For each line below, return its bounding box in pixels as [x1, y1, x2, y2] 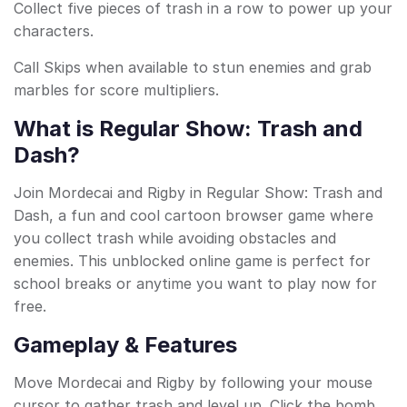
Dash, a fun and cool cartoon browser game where [14, 206, 373, 225]
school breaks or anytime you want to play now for [14, 274, 377, 293]
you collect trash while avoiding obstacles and [14, 229, 336, 248]
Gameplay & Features [14, 332, 237, 359]
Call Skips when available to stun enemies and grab [14, 58, 372, 77]
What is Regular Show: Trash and [14, 115, 362, 143]
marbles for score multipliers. [14, 81, 219, 100]
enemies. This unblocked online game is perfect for [14, 252, 371, 271]
